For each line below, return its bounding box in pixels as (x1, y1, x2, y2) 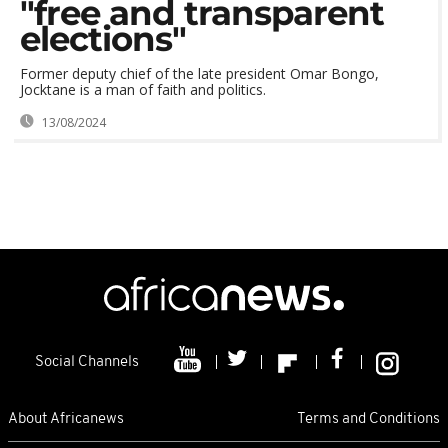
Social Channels (35, 355, 139, 370)
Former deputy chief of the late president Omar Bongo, (20, 64, 379, 83)
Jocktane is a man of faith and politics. (20, 80, 266, 99)
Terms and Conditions (297, 411, 440, 427)
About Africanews (8, 411, 124, 427)
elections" (20, 18, 186, 60)
